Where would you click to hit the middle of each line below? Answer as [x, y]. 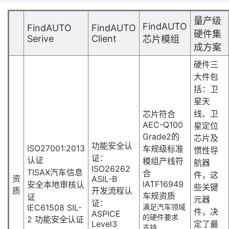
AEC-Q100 [163, 125]
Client [104, 39]
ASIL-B [104, 179]
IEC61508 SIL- [54, 208]
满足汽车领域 [164, 207]
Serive [40, 39]
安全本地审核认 [56, 185]
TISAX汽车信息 [55, 173]
